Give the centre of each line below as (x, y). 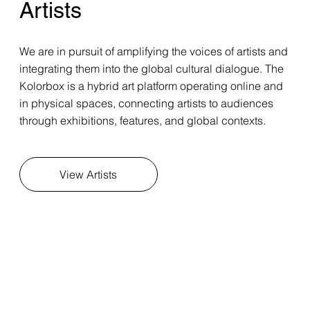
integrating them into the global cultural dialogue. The (152, 69)
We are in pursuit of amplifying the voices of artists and (154, 52)
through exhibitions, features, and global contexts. (143, 121)
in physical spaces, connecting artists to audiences (147, 103)
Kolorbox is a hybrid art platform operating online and (152, 86)
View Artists (89, 175)
